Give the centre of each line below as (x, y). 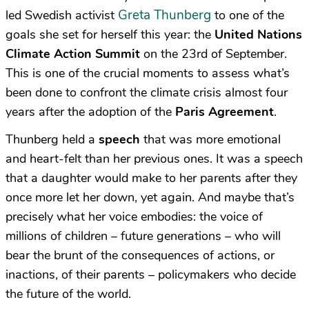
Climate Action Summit (73, 54)
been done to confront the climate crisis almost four (147, 92)
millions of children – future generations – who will (143, 236)
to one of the (248, 15)
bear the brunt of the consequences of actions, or (140, 255)
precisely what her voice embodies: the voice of (134, 217)
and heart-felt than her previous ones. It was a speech (154, 159)
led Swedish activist (62, 15)
